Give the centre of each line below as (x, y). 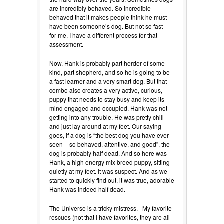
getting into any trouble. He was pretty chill (107, 117)
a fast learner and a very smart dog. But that (108, 81)
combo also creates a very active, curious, (106, 90)
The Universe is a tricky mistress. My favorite (111, 208)
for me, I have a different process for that (103, 35)
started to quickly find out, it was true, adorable (112, 180)
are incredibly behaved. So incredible (100, 8)
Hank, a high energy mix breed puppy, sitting (110, 162)
